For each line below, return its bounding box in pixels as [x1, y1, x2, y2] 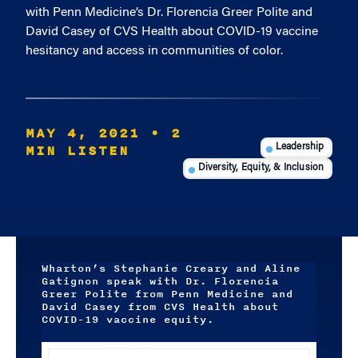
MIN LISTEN [26, 141, 129, 161]
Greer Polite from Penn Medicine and [42, 286, 293, 302]
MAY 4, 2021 [26, 123, 140, 144]
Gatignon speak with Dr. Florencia [42, 273, 279, 289]
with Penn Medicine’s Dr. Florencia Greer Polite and [26, 6, 312, 19]
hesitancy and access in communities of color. [26, 45, 283, 58]
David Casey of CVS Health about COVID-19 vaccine [26, 26, 318, 38]
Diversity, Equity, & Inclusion [197, 163, 324, 173]
